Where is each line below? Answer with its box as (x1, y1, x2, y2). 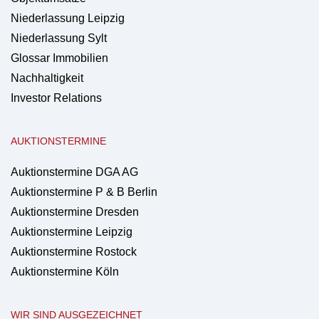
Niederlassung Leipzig (11, 12, 125, 24)
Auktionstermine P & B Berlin (11, 186, 157, 198)
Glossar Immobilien (11, 52, 108, 64)
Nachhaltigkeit (11, 72, 83, 84)
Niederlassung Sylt (11, 32, 107, 44)
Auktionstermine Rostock (11, 246, 137, 258)
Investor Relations (11, 92, 102, 104)
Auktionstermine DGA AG (11, 166, 138, 178)
